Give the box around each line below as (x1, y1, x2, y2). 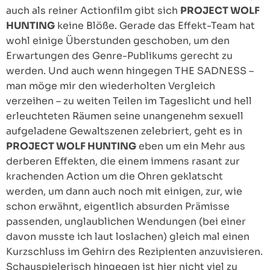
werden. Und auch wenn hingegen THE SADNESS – (6, 64, 254, 78)
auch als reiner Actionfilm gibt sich (6, 4, 180, 17)
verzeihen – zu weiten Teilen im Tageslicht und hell (6, 95, 252, 108)
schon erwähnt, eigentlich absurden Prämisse (6, 200, 230, 213)
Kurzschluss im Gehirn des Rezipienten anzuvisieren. (6, 245, 263, 259)
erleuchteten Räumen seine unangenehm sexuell (6, 110, 243, 123)
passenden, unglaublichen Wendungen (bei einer (6, 215, 246, 228)
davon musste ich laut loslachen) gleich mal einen (6, 230, 250, 243)
